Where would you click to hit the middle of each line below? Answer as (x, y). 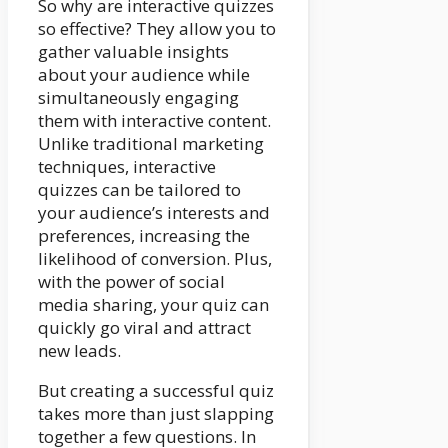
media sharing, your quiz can (153, 304)
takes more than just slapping (156, 413)
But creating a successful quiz (156, 390)
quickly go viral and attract (144, 327)
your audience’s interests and (154, 212)
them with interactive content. (154, 120)
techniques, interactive (127, 166)
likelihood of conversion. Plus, (155, 258)
